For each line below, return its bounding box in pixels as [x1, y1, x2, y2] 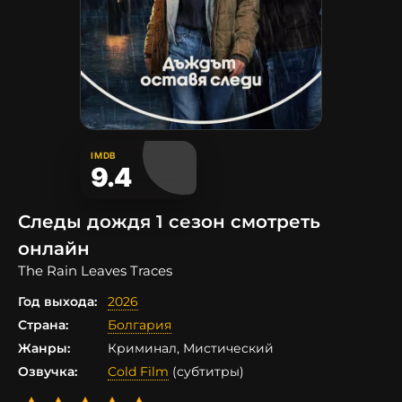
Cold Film [108, 363, 169, 380]
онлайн [18, 238, 90, 260]
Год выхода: [18, 293, 97, 310]
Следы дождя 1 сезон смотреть [18, 211, 320, 233]
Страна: [18, 317, 68, 334]
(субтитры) [169, 363, 244, 380]
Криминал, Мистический [108, 340, 274, 357]
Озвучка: [18, 363, 77, 380]
